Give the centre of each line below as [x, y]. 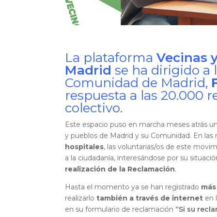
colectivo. [94, 108]
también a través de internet [150, 198]
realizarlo [81, 198]
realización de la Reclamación [120, 169]
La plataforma [111, 58]
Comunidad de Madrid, [138, 83]
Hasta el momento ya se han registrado [133, 187]
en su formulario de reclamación [120, 209]
